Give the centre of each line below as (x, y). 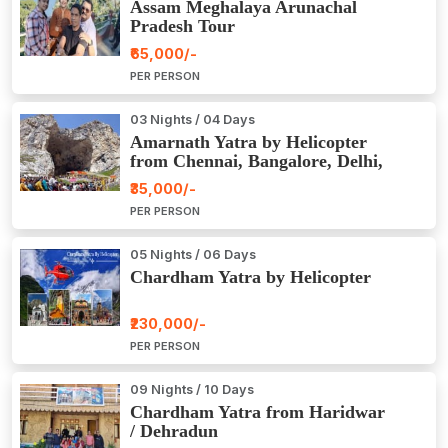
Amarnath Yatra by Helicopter (248, 142)
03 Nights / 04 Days (192, 120)
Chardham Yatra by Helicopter (250, 277)
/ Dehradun (174, 431)
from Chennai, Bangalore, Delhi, (256, 161)
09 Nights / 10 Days (192, 390)
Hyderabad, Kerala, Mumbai (243, 180)
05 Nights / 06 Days (193, 255)
